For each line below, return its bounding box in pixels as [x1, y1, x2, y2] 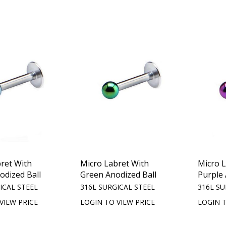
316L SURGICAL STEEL [80, 182, 155, 192]
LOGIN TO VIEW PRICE [80, 197, 155, 207]
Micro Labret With [80, 158, 149, 169]
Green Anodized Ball [80, 169, 157, 180]
